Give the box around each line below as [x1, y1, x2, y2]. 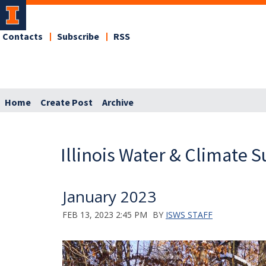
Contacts [2, 30, 43, 43]
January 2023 [62, 185, 156, 207]
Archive [102, 96, 134, 109]
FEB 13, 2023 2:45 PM [62, 208, 147, 220]
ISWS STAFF [166, 208, 213, 220]
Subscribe [57, 30, 99, 43]
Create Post [40, 96, 93, 109]
